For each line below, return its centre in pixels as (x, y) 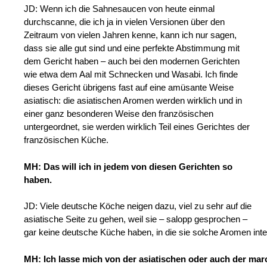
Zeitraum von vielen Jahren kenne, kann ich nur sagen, (130, 35)
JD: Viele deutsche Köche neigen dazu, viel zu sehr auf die (138, 206)
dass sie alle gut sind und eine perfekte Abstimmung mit (132, 48)
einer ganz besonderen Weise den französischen (119, 114)
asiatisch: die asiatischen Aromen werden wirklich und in (133, 101)
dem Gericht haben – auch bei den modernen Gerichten (132, 61)
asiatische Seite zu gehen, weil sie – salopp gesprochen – (136, 219)
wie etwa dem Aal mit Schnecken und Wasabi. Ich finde (131, 74)
